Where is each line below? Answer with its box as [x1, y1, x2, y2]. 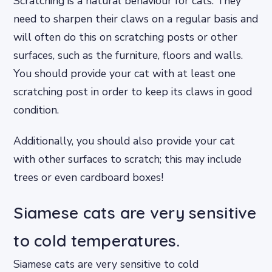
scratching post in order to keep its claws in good [13, 84, 253, 99]
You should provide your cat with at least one [13, 66, 236, 81]
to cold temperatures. [13, 231, 180, 251]
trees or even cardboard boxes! [13, 169, 164, 185]
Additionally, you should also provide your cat [13, 133, 236, 148]
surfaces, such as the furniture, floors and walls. [13, 47, 243, 63]
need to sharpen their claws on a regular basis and [13, 11, 259, 26]
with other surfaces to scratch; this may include [13, 151, 242, 166]
